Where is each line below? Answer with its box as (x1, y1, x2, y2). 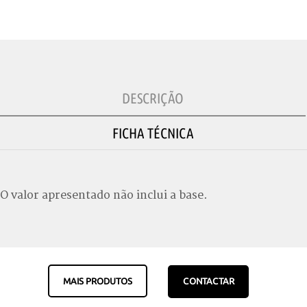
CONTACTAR (182, 276, 234, 286)
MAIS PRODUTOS (63, 276, 132, 286)
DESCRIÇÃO (122, 90, 184, 107)
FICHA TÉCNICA (112, 125, 194, 142)
